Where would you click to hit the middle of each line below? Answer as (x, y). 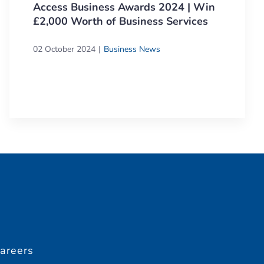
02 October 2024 (64, 49)
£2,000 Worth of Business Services (121, 21)
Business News (132, 49)
